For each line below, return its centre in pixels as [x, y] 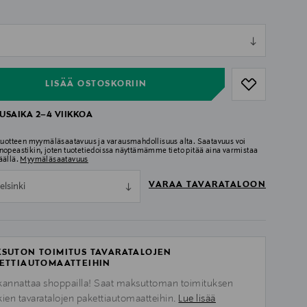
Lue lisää [197, 299]
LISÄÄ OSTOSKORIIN [96, 84]
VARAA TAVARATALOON [207, 185]
